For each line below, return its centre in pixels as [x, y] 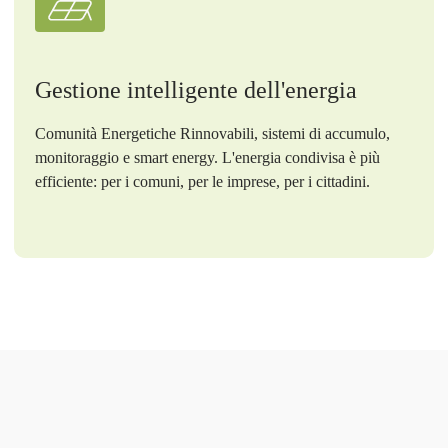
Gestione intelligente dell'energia [195, 89]
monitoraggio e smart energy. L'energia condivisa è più [207, 157]
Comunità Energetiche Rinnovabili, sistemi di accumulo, [212, 133]
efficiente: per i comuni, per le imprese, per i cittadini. [202, 181]
